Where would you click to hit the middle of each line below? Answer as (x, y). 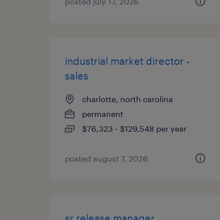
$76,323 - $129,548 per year (134, 128)
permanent (103, 114)
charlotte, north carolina (127, 99)
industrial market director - (127, 61)
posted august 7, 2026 (106, 158)
